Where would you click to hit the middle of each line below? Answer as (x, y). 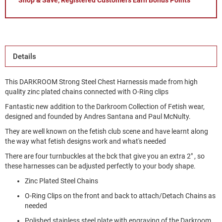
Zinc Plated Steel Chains (61, 181)
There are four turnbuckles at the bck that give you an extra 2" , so (105, 156)
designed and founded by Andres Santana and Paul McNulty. (98, 116)
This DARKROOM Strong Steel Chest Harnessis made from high (101, 82)
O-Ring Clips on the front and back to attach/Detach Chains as (120, 196)
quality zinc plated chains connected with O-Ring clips (87, 92)
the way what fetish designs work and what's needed (85, 141)
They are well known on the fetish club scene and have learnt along (107, 131)
